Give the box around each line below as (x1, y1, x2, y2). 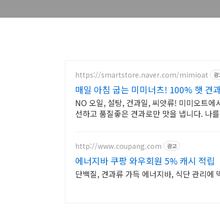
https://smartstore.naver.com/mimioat (75, 69, 208, 80)
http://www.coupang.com (75, 140, 162, 151)
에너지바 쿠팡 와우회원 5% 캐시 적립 (75, 154, 215, 167)
